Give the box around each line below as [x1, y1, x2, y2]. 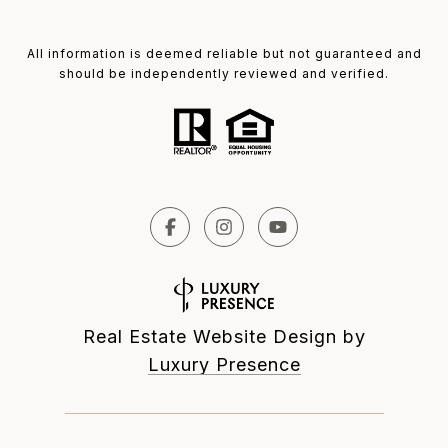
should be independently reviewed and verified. [59, 66, 389, 82]
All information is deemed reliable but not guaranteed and [26, 46, 422, 62]
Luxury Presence [147, 354, 301, 376]
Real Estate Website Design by [82, 326, 366, 348]
